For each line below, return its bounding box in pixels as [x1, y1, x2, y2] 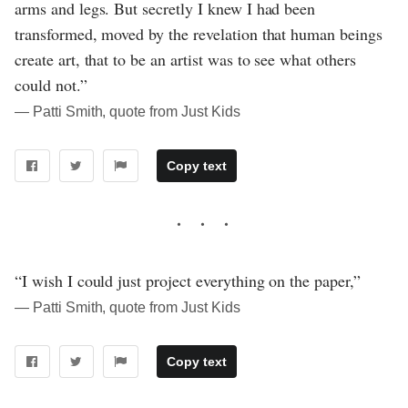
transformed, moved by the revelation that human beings [15, 22, 382, 45]
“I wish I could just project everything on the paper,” [15, 269, 361, 291]
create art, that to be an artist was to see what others [15, 47, 356, 70]
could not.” [15, 73, 87, 96]
